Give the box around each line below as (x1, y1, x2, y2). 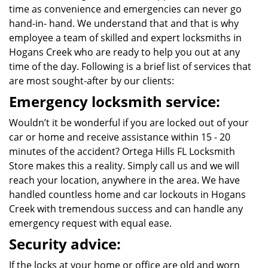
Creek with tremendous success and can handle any (9, 202, 243, 215)
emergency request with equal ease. (9, 217, 172, 230)
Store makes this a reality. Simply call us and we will (9, 159, 239, 172)
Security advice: (9, 234, 121, 254)
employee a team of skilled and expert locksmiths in (9, 31, 242, 44)
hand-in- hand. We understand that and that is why (9, 17, 239, 30)
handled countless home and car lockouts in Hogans (9, 188, 246, 201)
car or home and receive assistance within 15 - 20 (9, 130, 230, 144)
